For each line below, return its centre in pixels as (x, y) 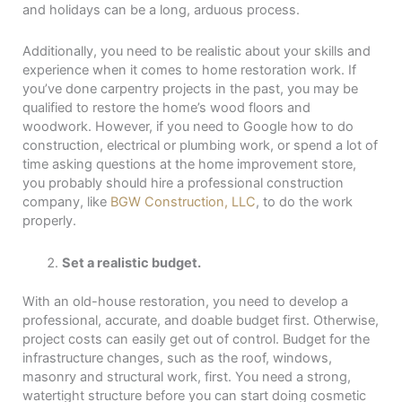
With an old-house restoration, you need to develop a (185, 301)
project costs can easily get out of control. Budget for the (196, 339)
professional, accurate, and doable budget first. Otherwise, (201, 320)
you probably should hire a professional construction (183, 184)
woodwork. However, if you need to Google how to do (188, 127)
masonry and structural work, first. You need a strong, (187, 376)
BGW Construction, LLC (183, 202)
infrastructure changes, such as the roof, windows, (177, 358)
